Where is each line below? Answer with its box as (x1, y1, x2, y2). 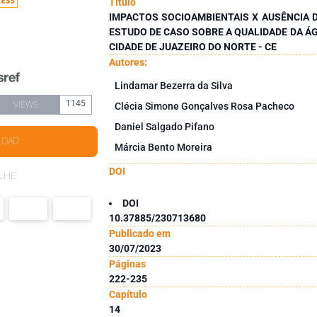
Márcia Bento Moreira (114, 141, 212, 153)
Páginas (108, 258, 146, 270)
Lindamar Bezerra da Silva (114, 79, 233, 91)
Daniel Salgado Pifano (114, 120, 214, 132)
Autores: (108, 56, 147, 68)
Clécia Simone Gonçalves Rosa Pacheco (114, 100, 294, 112)
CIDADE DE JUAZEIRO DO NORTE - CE (108, 40, 277, 52)
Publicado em (108, 227, 171, 239)
